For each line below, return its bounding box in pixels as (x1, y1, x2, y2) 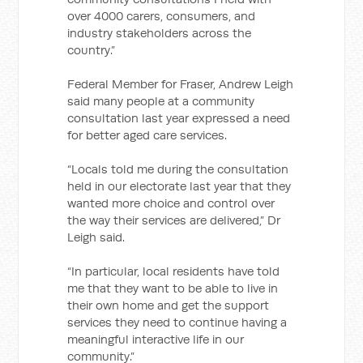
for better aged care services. (67, 127, 228, 143)
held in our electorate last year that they (67, 178, 292, 194)
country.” (67, 42, 116, 58)
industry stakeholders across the (67, 25, 252, 41)
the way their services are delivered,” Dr (67, 212, 281, 228)
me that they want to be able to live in (67, 280, 279, 296)
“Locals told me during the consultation (67, 161, 289, 177)
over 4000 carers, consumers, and (67, 8, 256, 23)
